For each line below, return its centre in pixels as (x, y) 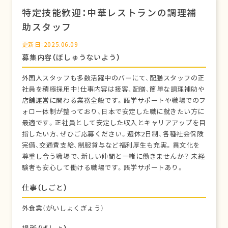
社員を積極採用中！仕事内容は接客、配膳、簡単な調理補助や (113, 89)
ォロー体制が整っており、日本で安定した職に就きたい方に (113, 112)
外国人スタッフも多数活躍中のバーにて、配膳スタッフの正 (113, 78)
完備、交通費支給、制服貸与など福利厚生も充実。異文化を (111, 145)
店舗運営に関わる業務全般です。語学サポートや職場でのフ (114, 101)
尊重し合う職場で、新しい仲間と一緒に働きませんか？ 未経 (113, 156)
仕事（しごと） (45, 188)
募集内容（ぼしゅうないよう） (71, 57)
